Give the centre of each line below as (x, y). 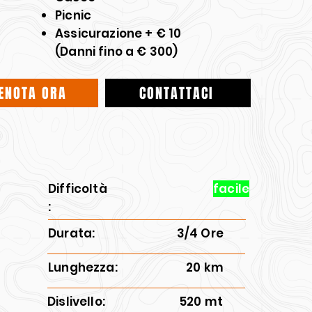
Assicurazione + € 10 (118, 33)
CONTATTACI (177, 93)
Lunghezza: (84, 267)
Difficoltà (78, 189)
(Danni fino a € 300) (117, 52)
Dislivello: (78, 302)
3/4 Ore (200, 233)
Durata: (72, 233)
